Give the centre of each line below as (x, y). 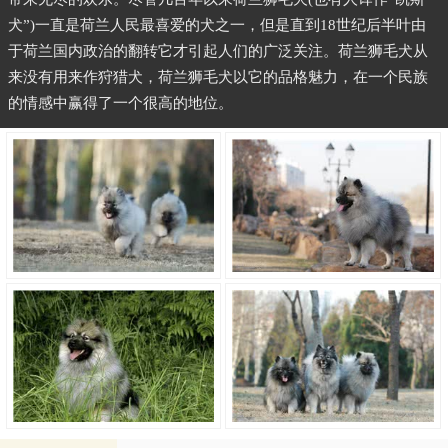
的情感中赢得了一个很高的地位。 (120, 103)
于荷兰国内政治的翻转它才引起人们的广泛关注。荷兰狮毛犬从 (218, 51)
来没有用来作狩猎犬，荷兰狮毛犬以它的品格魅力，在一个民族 (218, 77)
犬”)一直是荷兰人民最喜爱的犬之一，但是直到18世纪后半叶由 (217, 25)
